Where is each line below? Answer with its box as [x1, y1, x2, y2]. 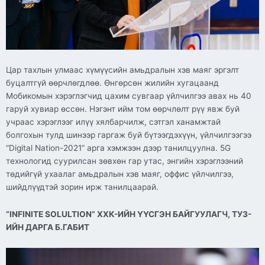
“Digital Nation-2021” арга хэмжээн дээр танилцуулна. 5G [6, 143, 231, 153]
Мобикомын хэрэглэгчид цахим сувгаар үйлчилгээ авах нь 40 [6, 91, 251, 101]
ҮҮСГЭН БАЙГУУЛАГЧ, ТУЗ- [137, 209, 251, 219]
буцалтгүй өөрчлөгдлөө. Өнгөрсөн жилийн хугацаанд [6, 78, 219, 88]
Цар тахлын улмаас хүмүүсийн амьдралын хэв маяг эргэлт [6, 65, 239, 75]
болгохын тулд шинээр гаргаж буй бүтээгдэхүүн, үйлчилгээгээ [6, 130, 251, 140]
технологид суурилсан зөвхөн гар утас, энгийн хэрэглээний [6, 156, 243, 166]
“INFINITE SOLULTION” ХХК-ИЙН [6, 209, 137, 219]
